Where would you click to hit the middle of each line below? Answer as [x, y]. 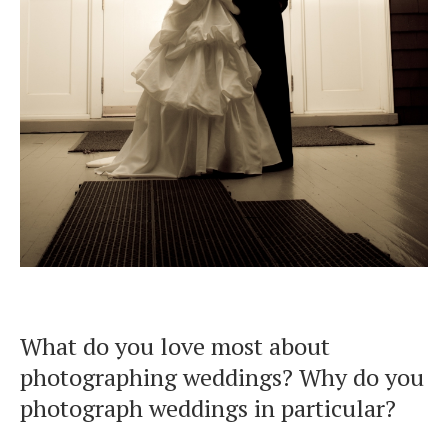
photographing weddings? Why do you [222, 376]
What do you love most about [175, 345]
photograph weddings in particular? [208, 407]
